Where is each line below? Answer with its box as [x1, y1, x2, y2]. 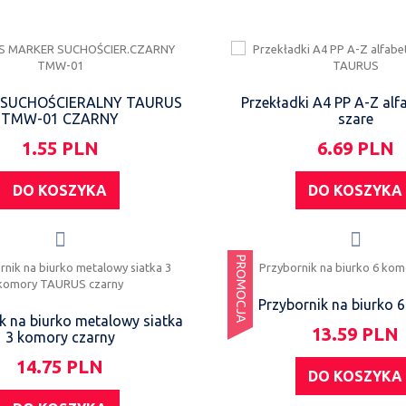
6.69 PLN [316, 138, 394, 159]
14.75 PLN [16, 356, 104, 377]
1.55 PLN [21, 138, 99, 159]
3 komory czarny [5, 329, 115, 345]
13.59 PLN [312, 324, 400, 344]
